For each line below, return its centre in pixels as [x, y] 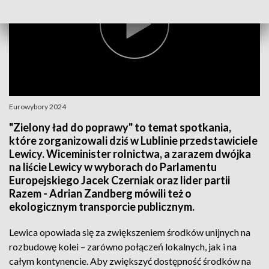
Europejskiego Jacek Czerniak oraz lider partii [119, 180]
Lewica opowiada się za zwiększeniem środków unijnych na [130, 232]
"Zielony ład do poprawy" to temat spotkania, [120, 127]
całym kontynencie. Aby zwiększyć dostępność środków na [130, 261]
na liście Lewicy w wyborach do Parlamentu [113, 167]
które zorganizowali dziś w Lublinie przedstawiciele [133, 141]
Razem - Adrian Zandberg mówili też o [100, 193]
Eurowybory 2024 [38, 107]
